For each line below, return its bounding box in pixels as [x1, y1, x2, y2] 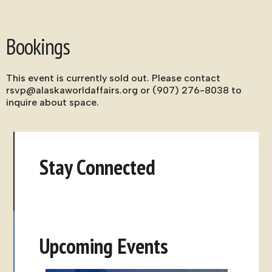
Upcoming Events [39, 231, 168, 260]
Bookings [6, 32, 70, 61]
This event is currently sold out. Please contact [6, 72, 220, 84]
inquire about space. [6, 97, 99, 108]
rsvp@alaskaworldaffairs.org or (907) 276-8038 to [6, 84, 242, 96]
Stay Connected [39, 152, 155, 181]
